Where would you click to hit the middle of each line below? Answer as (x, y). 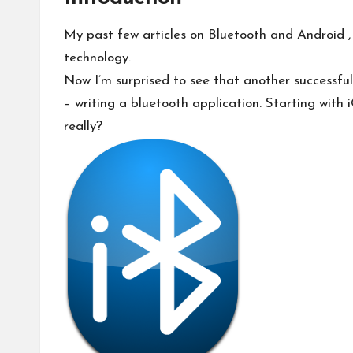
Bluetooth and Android (276, 35)
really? (83, 126)
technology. (97, 58)
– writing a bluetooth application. (165, 104)
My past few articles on (136, 35)
